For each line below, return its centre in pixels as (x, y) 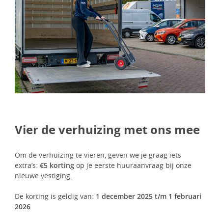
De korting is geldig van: (55, 196)
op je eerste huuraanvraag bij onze (133, 165)
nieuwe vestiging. (43, 175)
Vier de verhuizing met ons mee (107, 129)
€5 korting (57, 165)
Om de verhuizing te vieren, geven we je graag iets (98, 155)
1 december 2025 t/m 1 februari (149, 196)
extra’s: (27, 165)
